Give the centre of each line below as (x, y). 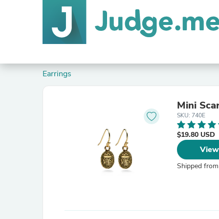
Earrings (59, 74)
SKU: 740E (191, 115)
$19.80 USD (196, 135)
